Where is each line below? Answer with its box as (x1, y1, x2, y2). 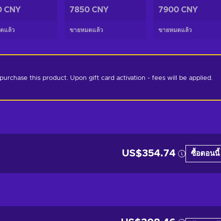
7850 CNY (70, 6, 109, 14)
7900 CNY (158, 6, 198, 14)
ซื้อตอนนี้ (191, 149, 220, 157)
